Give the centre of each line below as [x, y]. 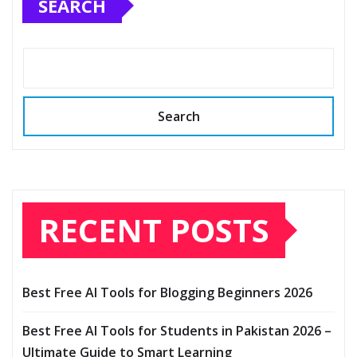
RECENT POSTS [154, 230]
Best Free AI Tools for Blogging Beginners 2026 [167, 293]
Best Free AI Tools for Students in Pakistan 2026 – [177, 331]
